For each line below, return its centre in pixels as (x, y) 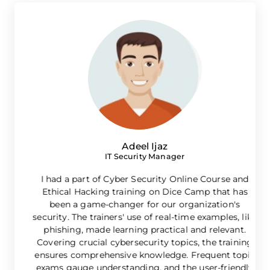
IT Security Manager (135, 156)
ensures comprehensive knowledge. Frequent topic (135, 255)
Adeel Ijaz (135, 146)
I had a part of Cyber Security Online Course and (135, 179)
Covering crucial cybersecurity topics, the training (135, 242)
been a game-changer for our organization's (135, 204)
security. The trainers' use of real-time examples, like (135, 217)
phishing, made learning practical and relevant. (135, 229)
